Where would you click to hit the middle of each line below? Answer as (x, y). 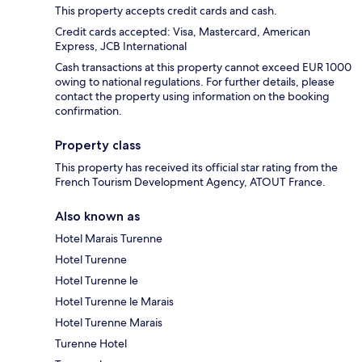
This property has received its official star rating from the (196, 168)
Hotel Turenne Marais (109, 323)
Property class (98, 145)
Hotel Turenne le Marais (114, 302)
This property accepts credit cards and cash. (166, 11)
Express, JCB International (121, 46)
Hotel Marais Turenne (109, 239)
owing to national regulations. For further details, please (195, 82)
